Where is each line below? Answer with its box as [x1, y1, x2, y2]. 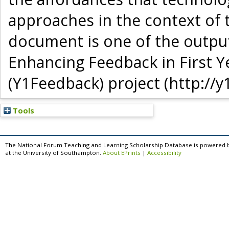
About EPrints [103, 149, 141, 157]
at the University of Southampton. [5, 149, 103, 157]
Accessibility [147, 149, 181, 157]
